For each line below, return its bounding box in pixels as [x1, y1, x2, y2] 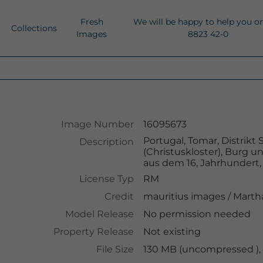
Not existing [143, 226, 201, 237]
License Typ [79, 173, 134, 184]
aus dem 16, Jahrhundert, [143, 157, 261, 168]
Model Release [65, 208, 134, 220]
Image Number [60, 119, 134, 130]
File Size [96, 244, 134, 255]
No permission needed [143, 208, 251, 220]
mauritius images [143, 191, 225, 202]
